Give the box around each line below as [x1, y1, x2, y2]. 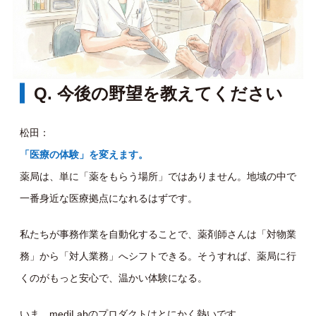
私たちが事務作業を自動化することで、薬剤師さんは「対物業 [20, 228, 296, 240]
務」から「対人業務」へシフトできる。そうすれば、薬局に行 [20, 250, 296, 262]
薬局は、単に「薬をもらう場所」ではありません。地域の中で [20, 170, 296, 182]
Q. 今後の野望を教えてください [34, 83, 283, 103]
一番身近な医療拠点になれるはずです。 [20, 192, 197, 204]
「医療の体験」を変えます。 [20, 148, 148, 160]
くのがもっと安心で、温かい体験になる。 [20, 272, 207, 284]
